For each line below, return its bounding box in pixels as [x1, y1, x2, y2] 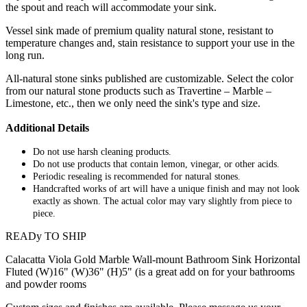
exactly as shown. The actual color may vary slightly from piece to [33, 196, 292, 207]
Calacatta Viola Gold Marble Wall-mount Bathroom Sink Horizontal [5, 254, 300, 266]
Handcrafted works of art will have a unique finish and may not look [33, 184, 299, 195]
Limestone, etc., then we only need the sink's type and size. [5, 97, 260, 110]
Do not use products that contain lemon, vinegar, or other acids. [33, 159, 280, 170]
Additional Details [5, 122, 89, 134]
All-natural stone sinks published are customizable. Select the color [5, 73, 293, 85]
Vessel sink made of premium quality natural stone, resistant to [5, 25, 273, 37]
